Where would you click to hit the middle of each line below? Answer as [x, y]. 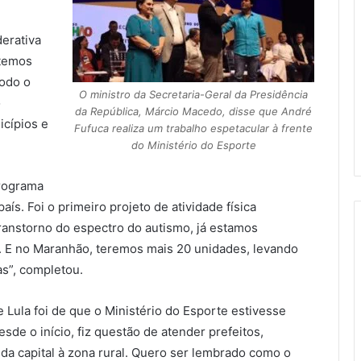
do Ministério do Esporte [193, 145]
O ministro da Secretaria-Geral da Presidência [193, 95]
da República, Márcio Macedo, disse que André [193, 112]
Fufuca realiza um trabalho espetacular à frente [193, 129]
